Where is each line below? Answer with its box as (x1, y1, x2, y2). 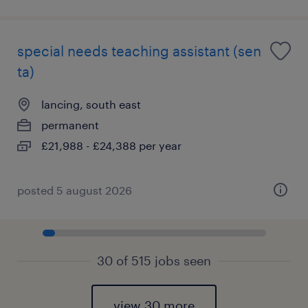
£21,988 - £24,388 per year (41, 138, 181, 152)
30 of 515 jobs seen (97, 252, 211, 268)
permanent (41, 118, 99, 131)
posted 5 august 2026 (17, 183, 132, 197)
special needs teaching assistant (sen (17, 42, 261, 59)
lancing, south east (41, 97, 141, 111)
